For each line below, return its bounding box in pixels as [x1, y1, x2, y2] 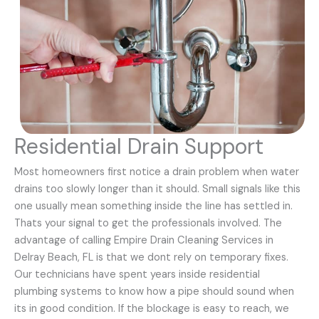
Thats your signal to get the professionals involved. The [14, 216, 282, 230]
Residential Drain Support [14, 132, 263, 160]
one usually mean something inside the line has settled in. [14, 199, 293, 213]
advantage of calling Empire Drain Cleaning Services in [14, 233, 273, 247]
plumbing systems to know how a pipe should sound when [14, 284, 294, 298]
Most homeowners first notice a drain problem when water [14, 164, 299, 179]
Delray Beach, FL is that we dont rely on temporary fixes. [14, 250, 288, 264]
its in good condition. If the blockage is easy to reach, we [14, 301, 289, 315]
